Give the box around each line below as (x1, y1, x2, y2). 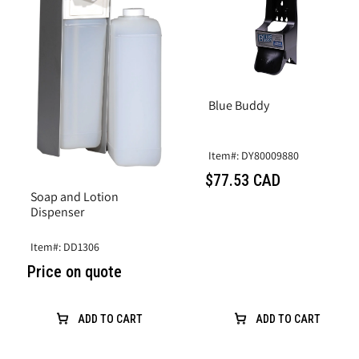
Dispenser (30, 204, 84, 221)
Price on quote (27, 262, 122, 282)
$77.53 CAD (205, 170, 280, 190)
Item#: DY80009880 (208, 147, 299, 163)
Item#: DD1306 (30, 240, 99, 255)
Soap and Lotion (30, 188, 119, 206)
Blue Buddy (208, 96, 269, 114)
